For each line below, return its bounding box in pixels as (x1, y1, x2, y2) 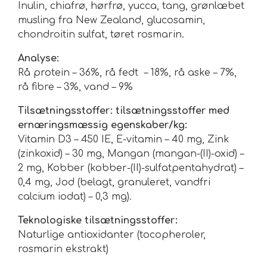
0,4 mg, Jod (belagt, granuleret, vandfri (18, 177, 210, 188)
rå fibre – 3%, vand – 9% (18, 82, 133, 93)
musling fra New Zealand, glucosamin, (18, 15, 205, 26)
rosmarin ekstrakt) (18, 244, 108, 255)
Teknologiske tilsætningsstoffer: (18, 215, 178, 226)
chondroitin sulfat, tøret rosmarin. (18, 29, 184, 41)
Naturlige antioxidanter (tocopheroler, (18, 229, 206, 241)
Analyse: (18, 53, 59, 64)
